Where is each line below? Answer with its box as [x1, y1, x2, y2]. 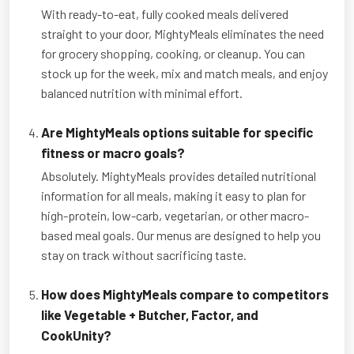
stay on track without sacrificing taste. [41, 247, 247, 262]
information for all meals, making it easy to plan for [41, 187, 306, 203]
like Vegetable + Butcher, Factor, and [41, 306, 258, 322]
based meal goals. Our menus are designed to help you [41, 227, 321, 243]
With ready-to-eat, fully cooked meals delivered [41, 6, 288, 21]
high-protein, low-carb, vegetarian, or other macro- [41, 207, 309, 223]
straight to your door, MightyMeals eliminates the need [41, 25, 324, 41]
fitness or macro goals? [41, 144, 185, 160]
